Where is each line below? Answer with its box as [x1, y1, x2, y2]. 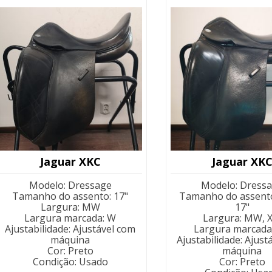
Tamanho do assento [12, 189, 110, 203]
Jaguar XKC [39, 154, 101, 169]
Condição [32, 254, 75, 268]
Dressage [67, 178, 112, 192]
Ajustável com [73, 222, 136, 236]
